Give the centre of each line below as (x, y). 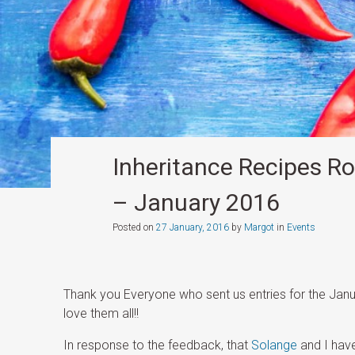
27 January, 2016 (192, 228)
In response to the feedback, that (158, 345)
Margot (259, 228)
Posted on (134, 228)
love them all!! (101, 314)
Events (301, 228)
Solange (275, 345)
